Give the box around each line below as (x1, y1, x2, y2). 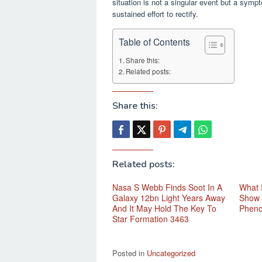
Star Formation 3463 (112, 212, 189, 225)
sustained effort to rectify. (112, 8, 198, 19)
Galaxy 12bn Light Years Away (112, 191, 225, 204)
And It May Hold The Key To (112, 202, 216, 214)
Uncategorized (147, 247, 195, 258)
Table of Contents (119, 35, 190, 49)
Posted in (112, 247, 147, 258)
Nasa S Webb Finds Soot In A (112, 181, 222, 193)
